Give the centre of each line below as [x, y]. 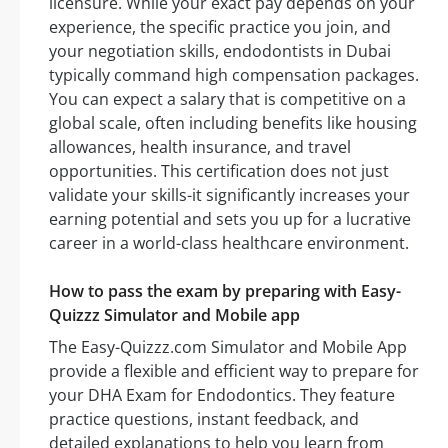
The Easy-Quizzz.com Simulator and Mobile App [228, 347]
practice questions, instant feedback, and [204, 419]
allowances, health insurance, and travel [200, 147]
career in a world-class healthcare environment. [229, 243]
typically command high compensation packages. [234, 75]
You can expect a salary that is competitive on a [227, 99]
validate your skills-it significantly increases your [229, 195]
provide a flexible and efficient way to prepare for [234, 371]
